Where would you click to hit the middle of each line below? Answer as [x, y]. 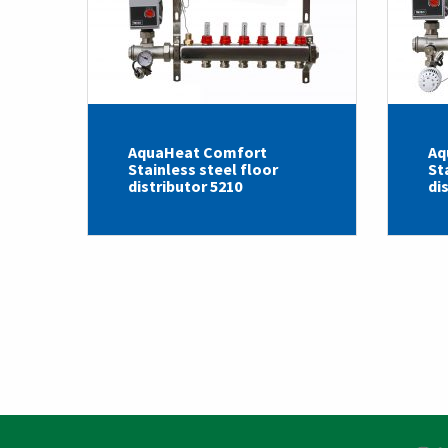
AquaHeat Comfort [197, 151]
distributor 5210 [185, 185]
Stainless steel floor [203, 168]
